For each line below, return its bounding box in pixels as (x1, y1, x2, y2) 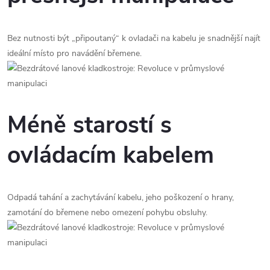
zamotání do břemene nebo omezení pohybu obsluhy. (7, 207, 207, 219)
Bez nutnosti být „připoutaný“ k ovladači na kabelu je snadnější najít (7, 32, 260, 44)
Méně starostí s (7, 108, 172, 141)
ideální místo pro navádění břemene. (7, 47, 142, 59)
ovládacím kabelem (7, 139, 214, 171)
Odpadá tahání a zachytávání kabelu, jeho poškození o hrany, (7, 192, 234, 204)
